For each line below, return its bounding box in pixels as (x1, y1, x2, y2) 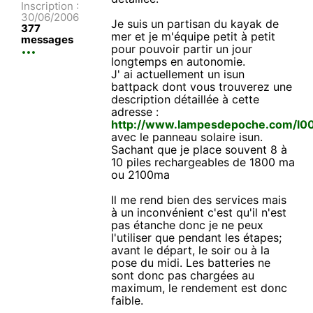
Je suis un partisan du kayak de (111, 17, 279, 31)
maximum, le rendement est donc (111, 281, 288, 296)
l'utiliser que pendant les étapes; (111, 231, 282, 245)
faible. (111, 293, 144, 308)
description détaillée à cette (111, 92, 260, 107)
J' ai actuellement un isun (111, 67, 245, 82)
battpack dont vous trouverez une (111, 80, 293, 94)
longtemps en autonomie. (111, 54, 246, 69)
